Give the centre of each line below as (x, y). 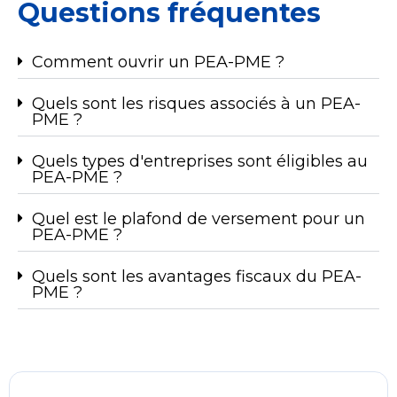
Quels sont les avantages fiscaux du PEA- (197, 276)
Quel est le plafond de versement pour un (198, 218)
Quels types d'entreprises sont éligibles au (200, 161)
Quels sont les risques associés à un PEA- (196, 103)
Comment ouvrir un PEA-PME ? (158, 62)
